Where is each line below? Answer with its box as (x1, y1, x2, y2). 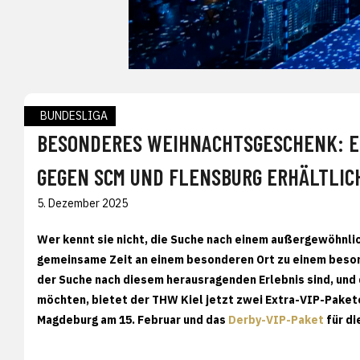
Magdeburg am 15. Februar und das (37, 312, 228, 327)
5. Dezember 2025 (37, 195, 128, 211)
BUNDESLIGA (40, 108, 108, 123)
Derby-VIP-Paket (228, 312, 324, 327)
